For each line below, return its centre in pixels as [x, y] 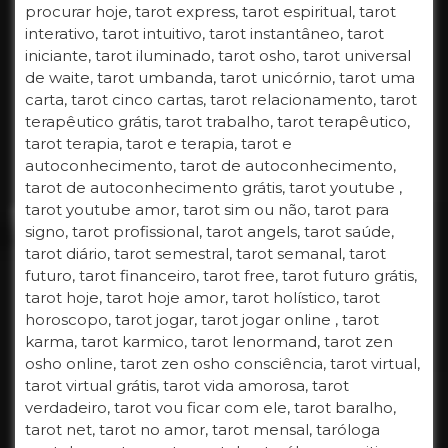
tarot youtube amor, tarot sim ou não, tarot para [207, 210]
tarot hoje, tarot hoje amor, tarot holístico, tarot [202, 298]
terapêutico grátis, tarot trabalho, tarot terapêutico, [217, 122]
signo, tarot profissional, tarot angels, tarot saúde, [209, 232]
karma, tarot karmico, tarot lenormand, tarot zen [209, 342]
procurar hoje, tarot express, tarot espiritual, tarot [210, 12]
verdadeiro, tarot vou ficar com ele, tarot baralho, [210, 408]
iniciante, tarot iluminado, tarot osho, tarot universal [218, 56]
